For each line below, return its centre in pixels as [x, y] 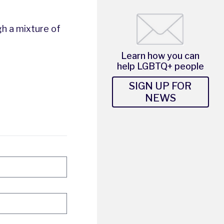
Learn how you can [160, 55]
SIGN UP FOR [160, 86]
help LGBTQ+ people [160, 66]
